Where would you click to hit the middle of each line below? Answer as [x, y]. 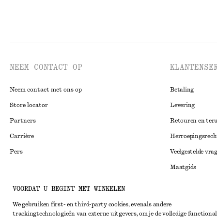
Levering [183, 105]
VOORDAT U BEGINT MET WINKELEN [69, 189]
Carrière [22, 136]
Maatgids [183, 167]
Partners [23, 121]
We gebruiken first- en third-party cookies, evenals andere [92, 204]
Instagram [31, 185]
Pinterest [29, 201]
